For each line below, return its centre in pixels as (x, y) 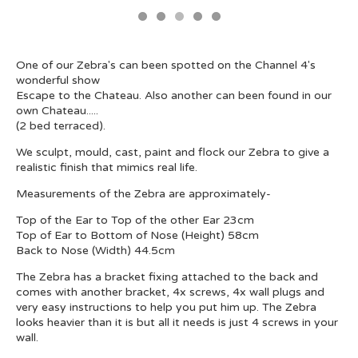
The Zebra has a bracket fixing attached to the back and (167, 277)
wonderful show (58, 80)
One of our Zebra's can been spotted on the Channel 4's (166, 65)
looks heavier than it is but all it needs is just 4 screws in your (177, 322)
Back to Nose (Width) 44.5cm (95, 251)
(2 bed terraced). (61, 126)
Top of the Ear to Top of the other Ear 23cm (135, 220)
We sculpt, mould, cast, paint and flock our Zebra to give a (173, 152)
